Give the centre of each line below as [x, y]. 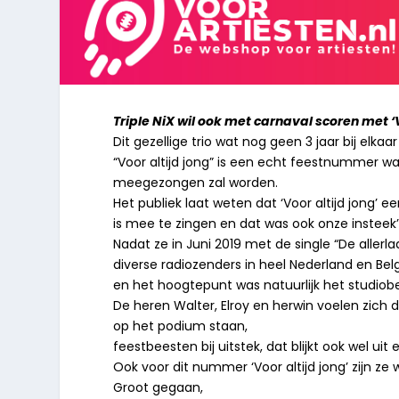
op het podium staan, [181, 326]
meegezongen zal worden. [196, 182]
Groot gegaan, [159, 387]
